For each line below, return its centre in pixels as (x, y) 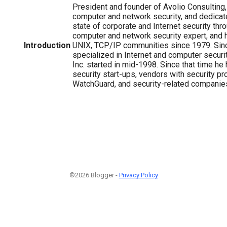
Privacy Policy (138, 175)
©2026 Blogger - (94, 175)
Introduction (47, 45)
